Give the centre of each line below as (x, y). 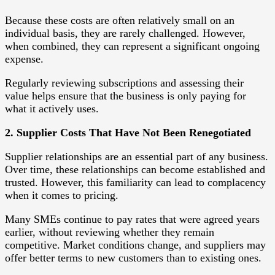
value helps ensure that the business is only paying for (126, 95)
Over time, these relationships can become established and (135, 169)
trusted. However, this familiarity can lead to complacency (135, 182)
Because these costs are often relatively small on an (120, 20)
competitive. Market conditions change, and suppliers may (135, 245)
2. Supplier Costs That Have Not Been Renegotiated (128, 132)
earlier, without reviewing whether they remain (110, 232)
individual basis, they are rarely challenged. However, (125, 33)
